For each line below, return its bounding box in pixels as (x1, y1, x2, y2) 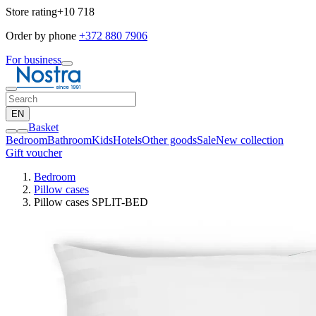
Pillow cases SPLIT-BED (34, 196, 148, 208)
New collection (216, 134, 284, 146)
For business (6, 54, 61, 66)
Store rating (6, 6, 57, 18)
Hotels (113, 134, 142, 146)
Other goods (142, 134, 197, 146)
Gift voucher (6, 147, 62, 159)
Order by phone (6, 30, 79, 42)
